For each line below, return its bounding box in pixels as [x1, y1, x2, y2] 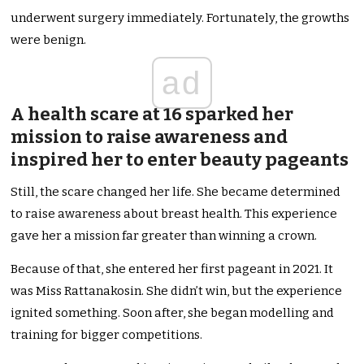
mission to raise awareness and [11, 126, 288, 149]
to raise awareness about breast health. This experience [11, 206, 338, 222]
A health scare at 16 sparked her [11, 103, 294, 126]
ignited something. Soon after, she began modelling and [11, 305, 335, 321]
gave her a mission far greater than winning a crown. [11, 228, 318, 244]
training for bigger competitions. [11, 327, 203, 343]
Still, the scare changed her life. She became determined [11, 184, 341, 200]
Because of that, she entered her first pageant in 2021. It [11, 262, 334, 277]
